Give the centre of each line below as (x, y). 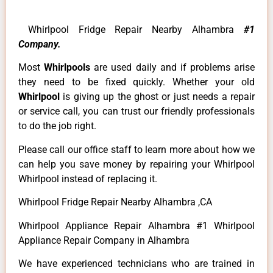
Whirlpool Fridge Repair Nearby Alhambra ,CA (115, 202)
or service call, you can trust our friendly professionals (136, 112)
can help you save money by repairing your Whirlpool (136, 164)
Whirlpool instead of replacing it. (88, 179)
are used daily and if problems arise (174, 68)
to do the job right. (57, 126)
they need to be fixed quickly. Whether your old (136, 82)
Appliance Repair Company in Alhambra (105, 240)
